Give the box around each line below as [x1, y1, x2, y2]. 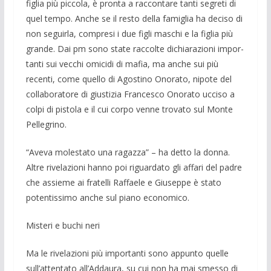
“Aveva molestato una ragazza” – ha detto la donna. [25, 146, 230, 158]
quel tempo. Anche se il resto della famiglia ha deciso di [25, 13, 243, 25]
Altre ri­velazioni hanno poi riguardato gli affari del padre [25, 162, 242, 174]
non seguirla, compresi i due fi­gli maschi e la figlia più [25, 28, 233, 40]
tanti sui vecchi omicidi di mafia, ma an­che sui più [25, 58, 218, 70]
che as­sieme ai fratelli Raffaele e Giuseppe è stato [25, 177, 221, 189]
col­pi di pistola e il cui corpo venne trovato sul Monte [25, 103, 233, 116]
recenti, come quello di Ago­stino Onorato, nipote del [25, 73, 232, 85]
